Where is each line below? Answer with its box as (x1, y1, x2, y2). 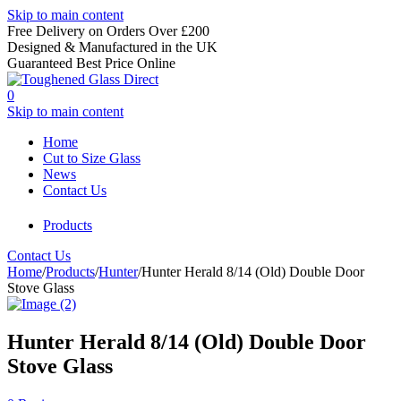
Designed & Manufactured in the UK (7, 39, 218, 55)
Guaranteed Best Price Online (7, 55, 175, 71)
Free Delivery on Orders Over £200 (7, 23, 209, 38)
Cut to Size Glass (43, 150, 141, 166)
